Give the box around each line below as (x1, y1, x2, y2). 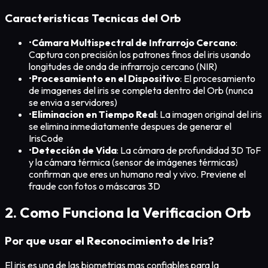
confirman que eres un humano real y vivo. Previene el (29, 167, 246, 180)
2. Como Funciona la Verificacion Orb (5, 203, 251, 222)
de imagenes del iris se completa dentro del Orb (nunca (29, 84, 253, 96)
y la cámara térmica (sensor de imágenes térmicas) (29, 156, 238, 168)
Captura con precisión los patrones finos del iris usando (29, 48, 251, 60)
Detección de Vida (32, 144, 117, 156)
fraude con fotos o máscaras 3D (29, 179, 160, 192)
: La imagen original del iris (156, 108, 262, 120)
